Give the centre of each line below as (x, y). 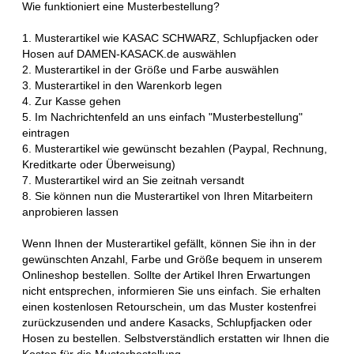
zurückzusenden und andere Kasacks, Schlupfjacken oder (167, 322)
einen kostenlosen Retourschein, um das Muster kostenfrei (169, 306)
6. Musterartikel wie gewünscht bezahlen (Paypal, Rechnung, (175, 148)
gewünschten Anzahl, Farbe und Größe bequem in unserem (172, 259)
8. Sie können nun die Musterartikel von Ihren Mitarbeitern (168, 196)
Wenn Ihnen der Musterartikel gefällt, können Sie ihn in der (169, 243)
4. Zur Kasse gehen (72, 101)
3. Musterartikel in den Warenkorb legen (122, 85)
